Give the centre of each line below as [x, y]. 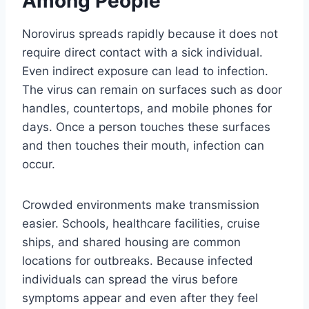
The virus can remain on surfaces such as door [152, 89]
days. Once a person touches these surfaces [146, 127]
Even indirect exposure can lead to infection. [145, 71]
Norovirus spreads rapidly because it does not [150, 33]
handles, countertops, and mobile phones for [147, 108]
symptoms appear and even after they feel [140, 298]
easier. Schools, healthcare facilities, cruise [141, 223]
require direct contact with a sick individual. [142, 52]
